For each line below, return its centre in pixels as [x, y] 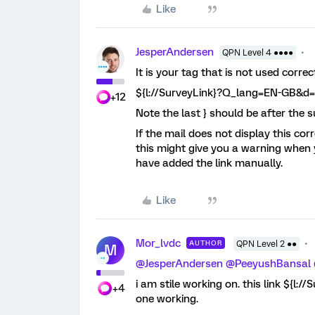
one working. [167, 299]
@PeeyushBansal [268, 264]
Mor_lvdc [158, 243]
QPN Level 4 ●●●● [258, 53]
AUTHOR [206, 243]
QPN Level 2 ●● [266, 244]
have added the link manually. [209, 163]
